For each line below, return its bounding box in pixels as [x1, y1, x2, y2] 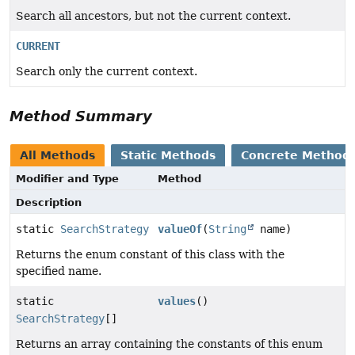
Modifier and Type [16, 172, 119, 185]
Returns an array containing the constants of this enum [16, 337, 323, 350]
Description [16, 196, 82, 208]
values [158, 294, 197, 307]
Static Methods [120, 148, 216, 162]
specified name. [16, 264, 101, 277]
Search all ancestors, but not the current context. [16, 9, 291, 22]
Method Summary [10, 107, 152, 124]
